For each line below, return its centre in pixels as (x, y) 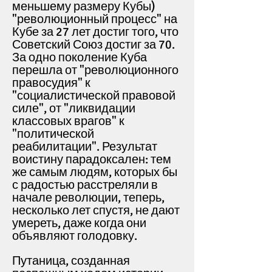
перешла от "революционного (95, 70)
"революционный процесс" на (95, 19)
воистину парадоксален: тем (92, 159)
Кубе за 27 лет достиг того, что (95, 32)
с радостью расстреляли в (85, 185)
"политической (53, 134)
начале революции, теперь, (88, 198)
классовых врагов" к (68, 121)
